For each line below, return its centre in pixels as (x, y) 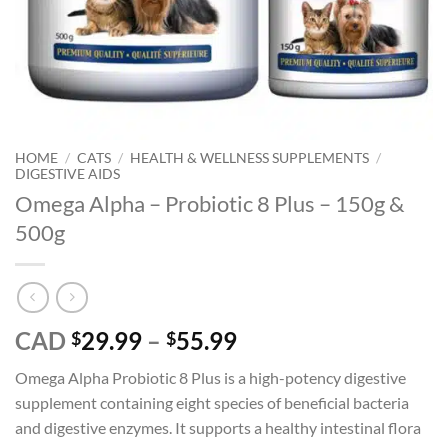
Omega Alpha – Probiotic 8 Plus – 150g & (209, 203)
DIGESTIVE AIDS (67, 174)
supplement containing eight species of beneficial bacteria (212, 403)
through (279, 412)
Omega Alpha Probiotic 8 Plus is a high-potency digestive (210, 378)
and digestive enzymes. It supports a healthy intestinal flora (218, 428)
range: (270, 364)
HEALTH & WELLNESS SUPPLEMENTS (250, 158)
